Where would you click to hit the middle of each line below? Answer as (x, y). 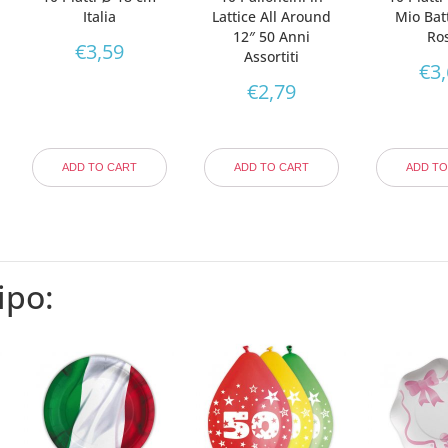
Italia (99, 16)
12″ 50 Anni (271, 36)
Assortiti (271, 56)
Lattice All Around (271, 16)
